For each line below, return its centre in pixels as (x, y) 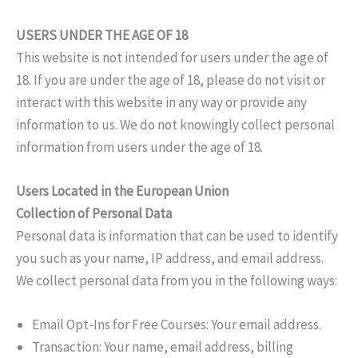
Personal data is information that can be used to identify (177, 236)
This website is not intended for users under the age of (172, 57)
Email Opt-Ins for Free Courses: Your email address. (177, 325)
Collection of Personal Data (94, 214)
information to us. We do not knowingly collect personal (175, 124)
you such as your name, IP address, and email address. (170, 259)
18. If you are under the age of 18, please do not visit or (171, 80)
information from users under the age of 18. (139, 147)
